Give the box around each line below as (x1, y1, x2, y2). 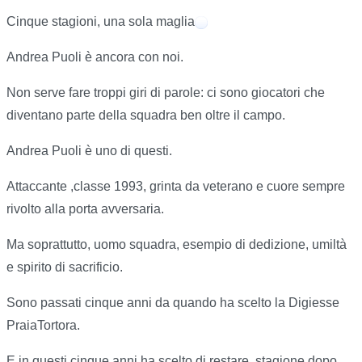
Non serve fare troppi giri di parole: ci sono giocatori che (6, 86, 325, 100)
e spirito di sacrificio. (6, 260, 123, 275)
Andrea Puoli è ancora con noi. (6, 50, 183, 65)
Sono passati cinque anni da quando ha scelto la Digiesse (6, 296, 339, 310)
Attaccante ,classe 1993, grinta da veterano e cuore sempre (6, 179, 345, 194)
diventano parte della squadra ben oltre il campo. (6, 108, 285, 123)
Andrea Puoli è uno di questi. (6, 144, 172, 158)
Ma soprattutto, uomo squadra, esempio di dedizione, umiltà (6, 238, 347, 252)
